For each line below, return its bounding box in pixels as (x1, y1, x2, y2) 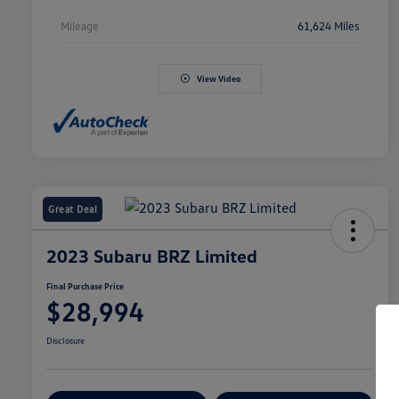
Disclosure (46, 334, 85, 346)
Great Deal (48, 202, 97, 215)
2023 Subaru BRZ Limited (46, 244, 257, 266)
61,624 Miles (297, 18, 360, 33)
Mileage (61, 18, 99, 33)
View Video (196, 72, 240, 84)
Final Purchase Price (46, 280, 124, 291)
